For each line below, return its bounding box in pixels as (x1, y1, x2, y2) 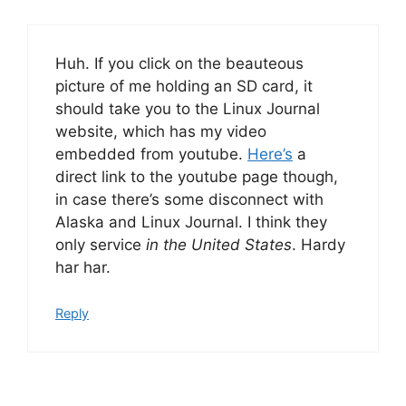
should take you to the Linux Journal (55, 99, 320, 118)
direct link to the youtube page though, (55, 167, 338, 186)
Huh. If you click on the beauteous (55, 53, 304, 72)
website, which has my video (55, 121, 266, 140)
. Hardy (292, 235, 345, 254)
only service (55, 235, 146, 254)
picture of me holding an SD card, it (55, 76, 313, 95)
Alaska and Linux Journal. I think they (55, 212, 327, 231)
